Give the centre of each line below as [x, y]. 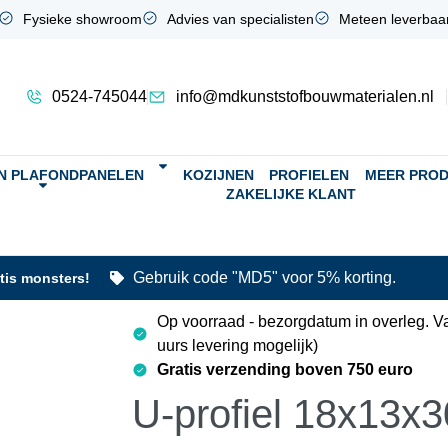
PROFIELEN [309, 175]
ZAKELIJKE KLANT [291, 194]
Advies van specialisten [240, 19]
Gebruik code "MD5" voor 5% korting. [264, 277]
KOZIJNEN [218, 175]
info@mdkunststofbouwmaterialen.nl [304, 96]
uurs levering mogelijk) [237, 345]
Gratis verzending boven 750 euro [285, 369]
